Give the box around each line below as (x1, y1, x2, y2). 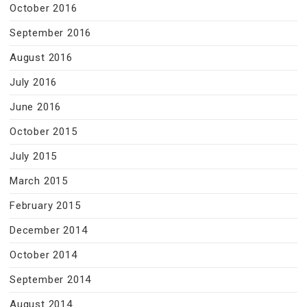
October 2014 (10, 249, 77, 261)
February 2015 (10, 199, 81, 212)
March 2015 (10, 175, 68, 187)
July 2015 (10, 150, 58, 162)
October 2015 (10, 125, 77, 138)
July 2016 (10, 76, 58, 88)
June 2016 (10, 101, 62, 113)
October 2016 (10, 2, 77, 14)
